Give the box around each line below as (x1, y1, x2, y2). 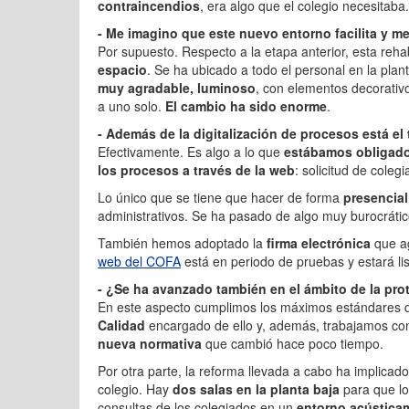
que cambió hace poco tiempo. (202, 334, 383, 352)
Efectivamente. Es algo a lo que (98, 142, 284, 161)
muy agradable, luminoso (98, 79, 256, 97)
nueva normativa (98, 334, 202, 352)
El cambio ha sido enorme (165, 97, 327, 115)
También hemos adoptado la (98, 234, 267, 252)
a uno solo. (98, 97, 165, 115)
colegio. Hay (98, 380, 173, 398)
